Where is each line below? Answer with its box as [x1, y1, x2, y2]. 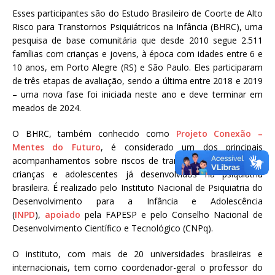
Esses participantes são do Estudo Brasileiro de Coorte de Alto [12, 7, 263, 20]
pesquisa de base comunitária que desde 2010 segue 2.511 [12, 34, 263, 47]
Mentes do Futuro [12, 141, 101, 153]
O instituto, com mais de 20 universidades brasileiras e [12, 248, 263, 260]
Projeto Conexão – [176, 128, 263, 140]
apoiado [45, 209, 80, 221]
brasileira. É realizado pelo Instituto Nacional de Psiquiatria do [12, 182, 263, 194]
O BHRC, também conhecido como [12, 128, 176, 140]
